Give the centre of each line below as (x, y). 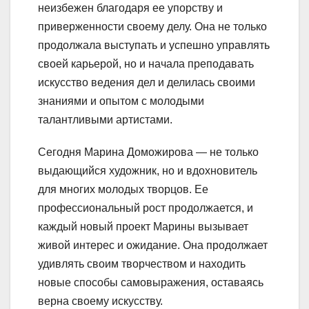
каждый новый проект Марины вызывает (143, 226)
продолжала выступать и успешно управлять (154, 45)
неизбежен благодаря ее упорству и (130, 8)
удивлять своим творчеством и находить (142, 263)
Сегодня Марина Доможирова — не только (148, 152)
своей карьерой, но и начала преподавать (146, 63)
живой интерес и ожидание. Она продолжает (153, 245)
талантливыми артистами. (105, 119)
